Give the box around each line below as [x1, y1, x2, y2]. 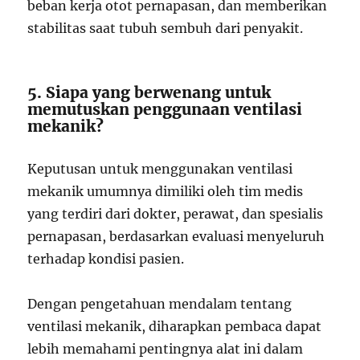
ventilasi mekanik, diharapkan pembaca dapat [27, 318, 322, 334]
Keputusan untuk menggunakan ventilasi [27, 161, 293, 177]
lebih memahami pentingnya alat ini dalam [27, 341, 304, 357]
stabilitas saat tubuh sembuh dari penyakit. [27, 20, 304, 36]
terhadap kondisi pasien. [27, 251, 185, 267]
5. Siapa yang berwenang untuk [27, 83, 272, 102]
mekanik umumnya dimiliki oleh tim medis [27, 183, 304, 199]
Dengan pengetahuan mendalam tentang [27, 296, 292, 312]
